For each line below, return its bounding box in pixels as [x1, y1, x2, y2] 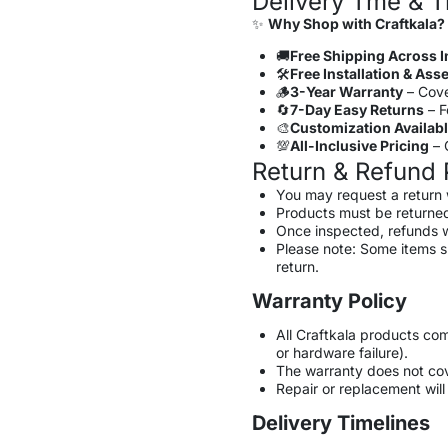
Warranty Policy [252, 288, 407, 313]
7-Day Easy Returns [289, 100, 424, 118]
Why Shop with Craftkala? [268, 14, 445, 32]
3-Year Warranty [289, 82, 403, 100]
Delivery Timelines [252, 410, 430, 435]
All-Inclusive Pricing [289, 136, 429, 154]
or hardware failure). [275, 343, 408, 361]
